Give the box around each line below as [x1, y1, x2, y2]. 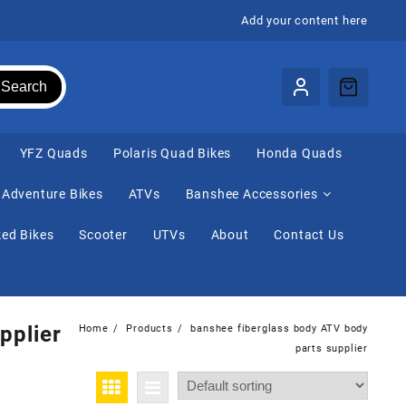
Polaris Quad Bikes [112, 146, 232, 161]
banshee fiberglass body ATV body [190, 323, 368, 335]
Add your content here [241, 14, 368, 27]
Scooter [79, 227, 128, 243]
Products [126, 323, 173, 335]
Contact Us [274, 227, 344, 243]
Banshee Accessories [185, 187, 318, 202]
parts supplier [295, 343, 368, 355]
